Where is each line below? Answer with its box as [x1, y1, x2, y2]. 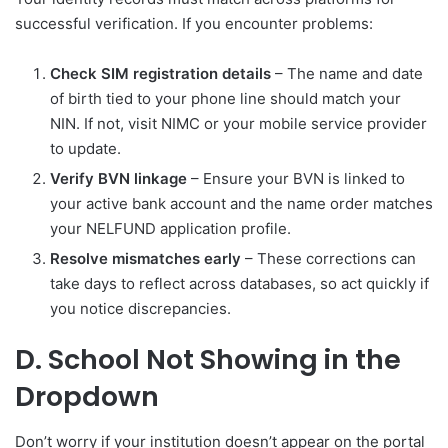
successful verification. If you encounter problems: [15, 14, 373, 34]
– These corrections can [241, 249, 416, 269]
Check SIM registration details [50, 64, 271, 84]
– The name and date [271, 64, 423, 84]
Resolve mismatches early [50, 249, 241, 269]
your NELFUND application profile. [50, 219, 291, 239]
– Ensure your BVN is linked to [187, 169, 405, 189]
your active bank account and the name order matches [50, 194, 433, 214]
